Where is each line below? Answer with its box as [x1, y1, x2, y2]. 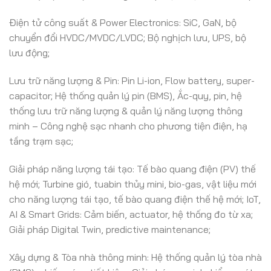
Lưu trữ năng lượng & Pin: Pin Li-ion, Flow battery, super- [9, 74, 255, 87]
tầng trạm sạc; [9, 135, 73, 148]
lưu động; [9, 47, 50, 59]
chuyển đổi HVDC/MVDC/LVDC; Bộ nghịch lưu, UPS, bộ [9, 31, 246, 44]
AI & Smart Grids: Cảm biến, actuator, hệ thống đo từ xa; [9, 207, 253, 220]
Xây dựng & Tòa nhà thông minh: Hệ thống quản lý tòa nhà [9, 250, 262, 263]
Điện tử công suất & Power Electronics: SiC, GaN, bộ [9, 16, 237, 29]
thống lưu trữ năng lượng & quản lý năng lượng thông [9, 105, 243, 117]
